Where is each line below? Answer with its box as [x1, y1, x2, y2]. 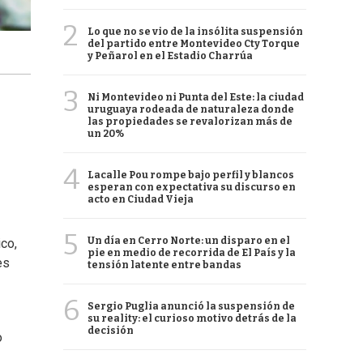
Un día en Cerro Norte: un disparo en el [88, 235, 290, 246]
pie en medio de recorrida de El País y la [88, 247, 296, 258]
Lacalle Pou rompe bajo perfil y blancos [88, 169, 294, 181]
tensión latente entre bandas [88, 259, 241, 271]
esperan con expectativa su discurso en [88, 181, 296, 193]
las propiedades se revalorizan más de [88, 116, 293, 127]
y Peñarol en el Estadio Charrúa [88, 50, 253, 62]
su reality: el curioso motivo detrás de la [88, 313, 297, 324]
